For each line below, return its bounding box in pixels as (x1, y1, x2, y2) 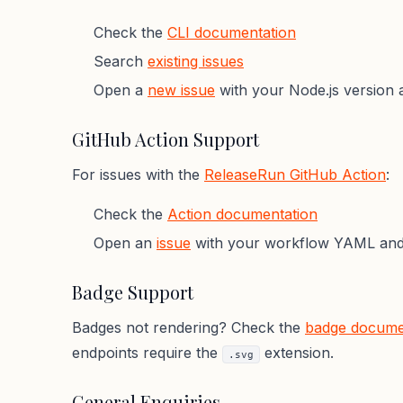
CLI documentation (167, 23, 296, 41)
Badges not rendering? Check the (72, 318, 305, 336)
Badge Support (72, 280, 193, 304)
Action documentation (167, 205, 318, 223)
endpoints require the (72, 344, 222, 362)
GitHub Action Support (72, 127, 259, 151)
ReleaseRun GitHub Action (204, 166, 386, 184)
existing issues (148, 52, 244, 70)
